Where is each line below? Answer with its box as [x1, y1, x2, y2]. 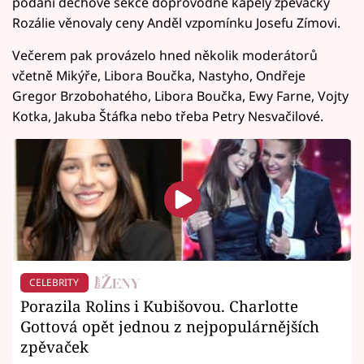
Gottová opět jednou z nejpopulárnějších [20, 315, 319, 336]
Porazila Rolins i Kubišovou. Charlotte [20, 295, 298, 316]
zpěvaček [20, 336, 89, 357]
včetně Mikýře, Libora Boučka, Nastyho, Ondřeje [12, 66, 305, 84]
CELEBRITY [29, 275, 80, 289]
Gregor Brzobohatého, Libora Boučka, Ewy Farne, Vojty [12, 86, 349, 105]
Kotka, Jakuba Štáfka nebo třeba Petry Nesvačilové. [12, 106, 323, 125]
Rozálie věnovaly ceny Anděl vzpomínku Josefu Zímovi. [12, 13, 340, 32]
